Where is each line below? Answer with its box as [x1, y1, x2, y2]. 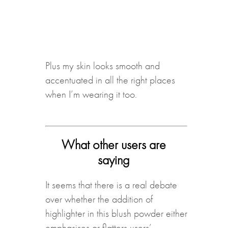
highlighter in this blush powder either [45, 206, 187, 220]
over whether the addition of [45, 192, 153, 206]
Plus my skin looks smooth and [45, 59, 160, 72]
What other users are [62, 135, 166, 153]
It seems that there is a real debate [45, 178, 177, 191]
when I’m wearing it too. [45, 87, 137, 101]
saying [98, 151, 130, 168]
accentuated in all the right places [45, 73, 175, 87]
